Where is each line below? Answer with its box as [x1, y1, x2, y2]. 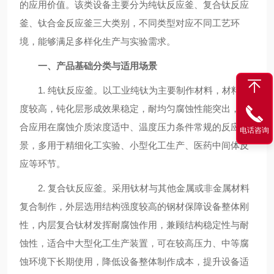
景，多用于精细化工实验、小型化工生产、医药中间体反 [20, 140, 249, 150]
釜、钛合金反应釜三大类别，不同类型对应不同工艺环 [20, 18, 240, 28]
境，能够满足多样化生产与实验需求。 [20, 36, 176, 46]
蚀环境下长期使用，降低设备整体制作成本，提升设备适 [20, 256, 249, 267]
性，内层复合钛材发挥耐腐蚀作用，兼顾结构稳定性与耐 [20, 220, 249, 230]
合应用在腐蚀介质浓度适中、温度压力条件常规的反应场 [20, 122, 249, 132]
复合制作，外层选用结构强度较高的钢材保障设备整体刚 [20, 201, 249, 212]
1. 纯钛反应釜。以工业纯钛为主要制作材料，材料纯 [20, 85, 250, 95]
